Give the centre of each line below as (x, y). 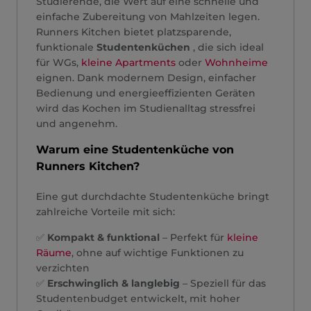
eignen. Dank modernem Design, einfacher (146, 78)
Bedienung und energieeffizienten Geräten (146, 93)
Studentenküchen (143, 47)
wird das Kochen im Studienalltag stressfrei (146, 108)
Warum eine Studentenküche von (135, 150)
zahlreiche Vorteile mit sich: (106, 212)
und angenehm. (77, 124)
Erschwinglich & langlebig (114, 283)
